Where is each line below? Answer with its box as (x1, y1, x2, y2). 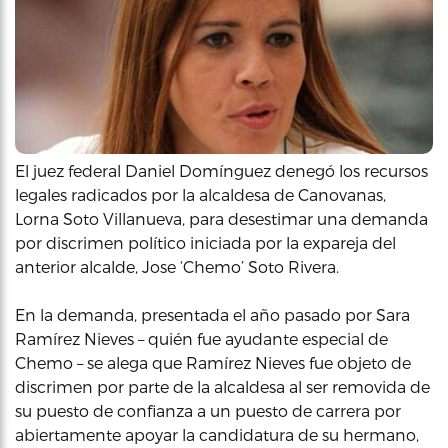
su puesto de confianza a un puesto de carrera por (15, 400, 401, 420)
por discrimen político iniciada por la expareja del (15, 232, 396, 252)
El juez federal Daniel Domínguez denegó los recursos (15, 160, 428, 180)
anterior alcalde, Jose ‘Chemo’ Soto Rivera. (15, 256, 339, 276)
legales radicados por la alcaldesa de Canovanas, (15, 184, 386, 204)
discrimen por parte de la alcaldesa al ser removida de (15, 376, 430, 396)
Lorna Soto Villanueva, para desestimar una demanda (15, 208, 428, 228)
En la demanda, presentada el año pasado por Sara (15, 304, 410, 324)
